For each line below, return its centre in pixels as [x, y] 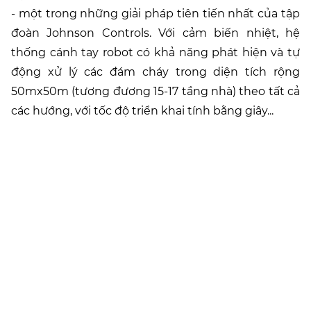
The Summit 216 [155, 167]
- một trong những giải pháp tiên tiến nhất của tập [155, 14]
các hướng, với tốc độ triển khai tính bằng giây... [142, 111]
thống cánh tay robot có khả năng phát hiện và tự [155, 52]
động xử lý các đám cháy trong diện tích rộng [155, 72]
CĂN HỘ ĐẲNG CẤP [155, 213]
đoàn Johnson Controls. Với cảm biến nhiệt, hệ [155, 33]
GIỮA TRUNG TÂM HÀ [155, 262]
